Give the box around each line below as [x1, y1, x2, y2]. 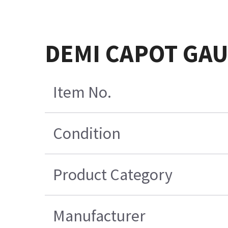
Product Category [53, 164, 173, 185]
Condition [53, 123, 121, 144]
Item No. [53, 82, 112, 103]
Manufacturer [53, 206, 146, 226]
